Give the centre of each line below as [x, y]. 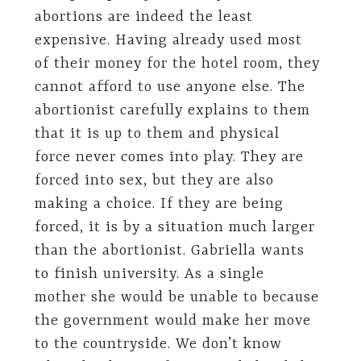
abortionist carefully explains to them [172, 111]
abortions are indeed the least [143, 17]
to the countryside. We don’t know [158, 344]
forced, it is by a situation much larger [174, 228]
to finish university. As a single [149, 274]
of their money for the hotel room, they [177, 64]
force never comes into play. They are [169, 158]
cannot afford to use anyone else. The [170, 87]
